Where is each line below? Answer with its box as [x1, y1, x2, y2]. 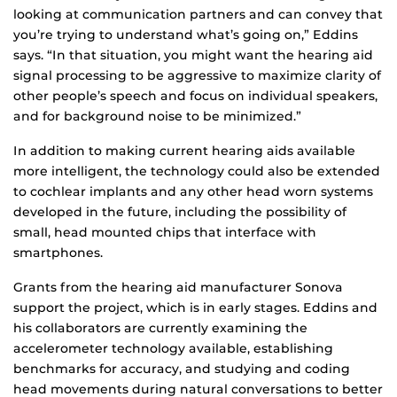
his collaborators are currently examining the [13, 320, 307, 337]
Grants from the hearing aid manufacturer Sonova [13, 279, 343, 296]
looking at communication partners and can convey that [13, 6, 383, 23]
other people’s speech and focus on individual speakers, [13, 88, 378, 105]
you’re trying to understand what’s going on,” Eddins [13, 27, 358, 43]
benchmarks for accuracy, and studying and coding [13, 361, 350, 378]
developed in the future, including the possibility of [13, 204, 346, 221]
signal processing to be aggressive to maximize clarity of [13, 67, 381, 84]
